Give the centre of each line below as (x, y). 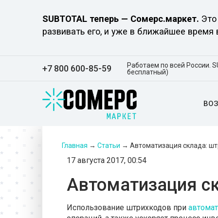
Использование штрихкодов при (127, 207)
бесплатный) (148, 72)
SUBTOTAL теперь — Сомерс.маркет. (121, 19)
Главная (75, 145)
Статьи (109, 145)
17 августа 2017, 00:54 (107, 160)
